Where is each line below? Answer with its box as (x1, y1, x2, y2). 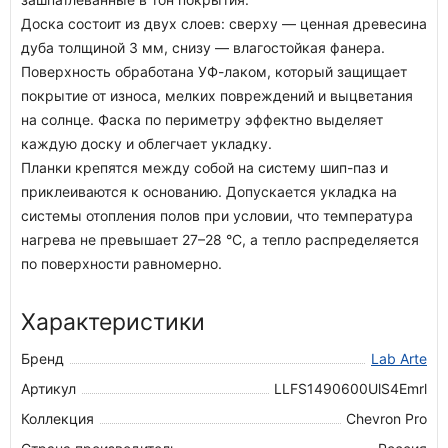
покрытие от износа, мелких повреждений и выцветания (21, 87, 413, 104)
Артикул (21, 380, 76, 397)
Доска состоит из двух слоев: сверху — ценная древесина (21, 15, 427, 32)
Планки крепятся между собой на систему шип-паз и (21, 159, 388, 176)
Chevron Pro (346, 410, 427, 427)
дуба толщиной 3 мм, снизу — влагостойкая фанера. (21, 39, 385, 56)
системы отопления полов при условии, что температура (21, 207, 413, 224)
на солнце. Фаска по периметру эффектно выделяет (21, 111, 383, 128)
